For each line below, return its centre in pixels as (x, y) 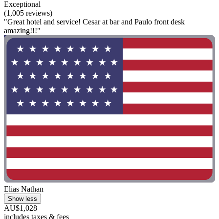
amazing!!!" (22, 30)
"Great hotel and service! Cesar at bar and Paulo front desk (94, 22)
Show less (22, 199)
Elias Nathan (24, 189)
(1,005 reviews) (28, 13)
